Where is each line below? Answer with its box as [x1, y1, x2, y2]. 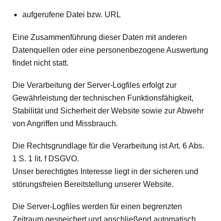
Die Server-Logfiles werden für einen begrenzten [12, 202, 182, 211]
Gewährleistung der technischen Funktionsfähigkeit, [12, 93, 193, 102]
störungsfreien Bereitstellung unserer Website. [12, 180, 174, 188]
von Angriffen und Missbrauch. [12, 119, 118, 128]
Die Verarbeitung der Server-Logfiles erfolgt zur [12, 80, 177, 89]
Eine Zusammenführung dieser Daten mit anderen [12, 33, 187, 41]
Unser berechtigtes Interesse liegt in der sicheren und [12, 167, 198, 176]
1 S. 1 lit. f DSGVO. [12, 154, 79, 163]
